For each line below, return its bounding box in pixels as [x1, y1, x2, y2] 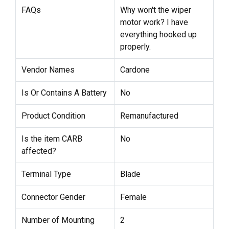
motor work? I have [120, 17, 188, 27]
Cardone [120, 64, 150, 75]
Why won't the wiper [120, 5, 191, 15]
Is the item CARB [21, 133, 82, 144]
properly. [120, 41, 151, 52]
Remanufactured [120, 110, 178, 121]
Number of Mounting [21, 215, 95, 225]
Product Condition [21, 110, 85, 121]
